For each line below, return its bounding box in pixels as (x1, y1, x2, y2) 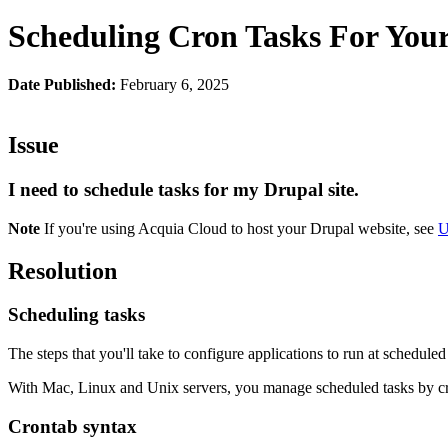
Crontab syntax (8, 415, 137, 437)
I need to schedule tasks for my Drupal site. (8, 178, 359, 200)
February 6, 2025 (120, 76, 229, 94)
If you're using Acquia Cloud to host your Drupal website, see (40, 219, 438, 237)
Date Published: (8, 76, 120, 94)
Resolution (8, 257, 117, 284)
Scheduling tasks (8, 304, 145, 326)
